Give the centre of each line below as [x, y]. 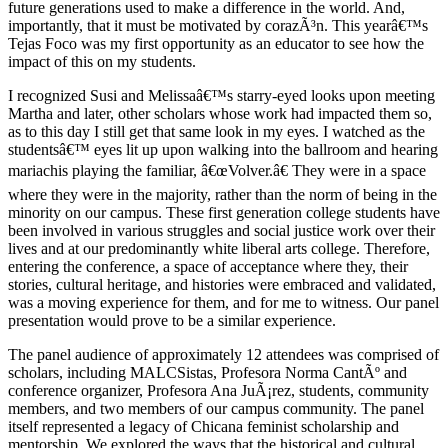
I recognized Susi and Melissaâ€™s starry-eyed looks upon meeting [221, 96]
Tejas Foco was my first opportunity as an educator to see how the [216, 44]
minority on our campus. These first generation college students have [224, 213]
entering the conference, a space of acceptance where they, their [208, 267]
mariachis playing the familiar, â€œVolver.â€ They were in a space [217, 171]
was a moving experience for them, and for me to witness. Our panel [223, 303]
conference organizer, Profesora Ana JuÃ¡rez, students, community [218, 391]
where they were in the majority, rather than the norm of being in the [222, 195]
